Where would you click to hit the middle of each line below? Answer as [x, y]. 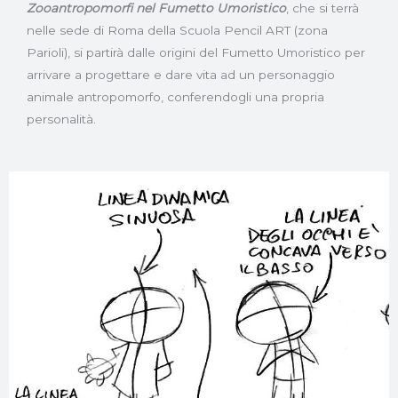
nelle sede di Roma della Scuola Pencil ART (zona [177, 31]
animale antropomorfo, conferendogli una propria [175, 97]
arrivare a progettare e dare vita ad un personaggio [181, 75]
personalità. [61, 119]
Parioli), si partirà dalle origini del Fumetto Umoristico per [196, 53]
